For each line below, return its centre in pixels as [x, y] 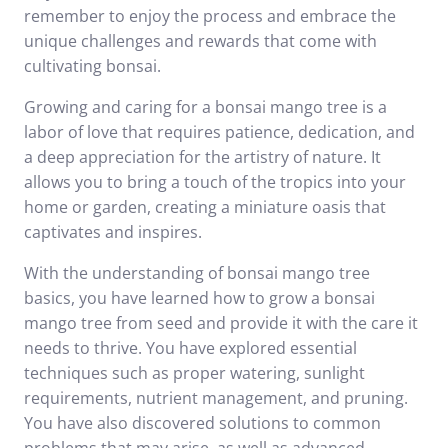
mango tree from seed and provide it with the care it [221, 323]
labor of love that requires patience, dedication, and [219, 132]
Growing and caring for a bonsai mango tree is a [205, 107]
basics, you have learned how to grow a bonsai [199, 298]
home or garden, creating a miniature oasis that [205, 207]
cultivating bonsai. [92, 66]
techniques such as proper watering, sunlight [194, 373]
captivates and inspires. [113, 232]
